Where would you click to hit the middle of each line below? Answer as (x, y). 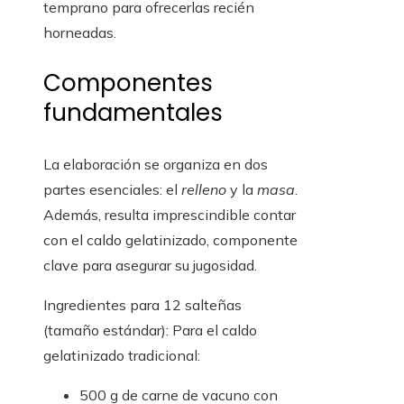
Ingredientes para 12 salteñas (142, 305)
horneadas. (80, 33)
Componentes (128, 83)
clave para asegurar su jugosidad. (150, 266)
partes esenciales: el (112, 190)
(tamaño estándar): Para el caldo (150, 331)
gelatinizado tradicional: (122, 356)
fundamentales (133, 113)
